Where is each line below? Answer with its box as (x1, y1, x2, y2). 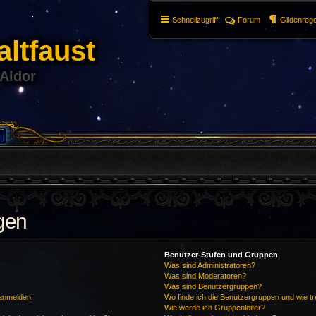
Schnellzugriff (172, 16, 218, 24)
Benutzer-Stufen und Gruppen (164, 250, 279, 259)
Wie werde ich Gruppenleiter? (164, 303, 266, 312)
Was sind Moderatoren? (164, 272, 247, 280)
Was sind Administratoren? (164, 261, 256, 269)
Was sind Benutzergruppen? (164, 282, 262, 291)
